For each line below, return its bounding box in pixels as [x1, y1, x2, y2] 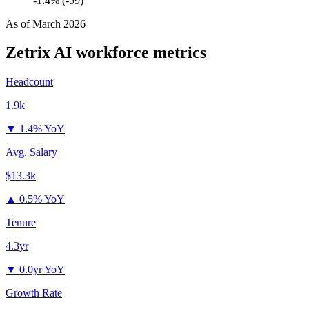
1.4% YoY [19, 123, 65, 135]
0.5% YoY [19, 193, 65, 206]
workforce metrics [72, 43, 206, 62]
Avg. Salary [6, 146, 57, 159]
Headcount [6, 76, 53, 88]
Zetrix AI [6, 43, 72, 62]
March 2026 [32, 17, 86, 30]
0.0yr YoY [19, 263, 65, 276]
